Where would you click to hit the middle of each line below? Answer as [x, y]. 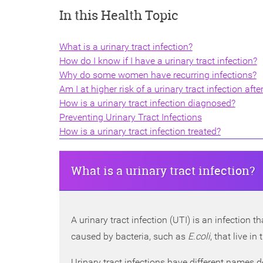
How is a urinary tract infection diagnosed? [147, 103]
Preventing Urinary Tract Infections [130, 117]
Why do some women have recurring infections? [158, 75]
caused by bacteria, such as [129, 236]
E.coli [199, 236]
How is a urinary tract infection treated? [140, 131]
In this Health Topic [119, 16]
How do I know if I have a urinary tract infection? [158, 60]
